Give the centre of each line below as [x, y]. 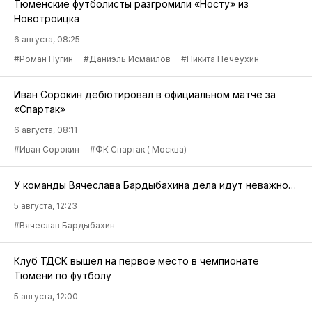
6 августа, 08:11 [46, 130]
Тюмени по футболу [63, 275]
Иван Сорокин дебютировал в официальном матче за [145, 94]
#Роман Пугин [44, 58]
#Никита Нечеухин [220, 58]
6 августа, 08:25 [47, 39]
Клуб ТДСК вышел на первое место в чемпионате [136, 260]
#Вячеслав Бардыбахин [64, 225]
